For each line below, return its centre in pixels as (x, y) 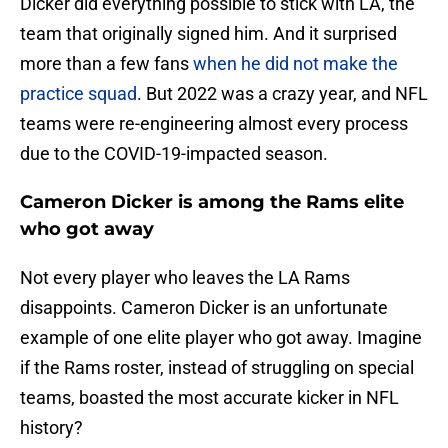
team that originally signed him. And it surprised (208, 34)
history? (51, 428)
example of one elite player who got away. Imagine (221, 338)
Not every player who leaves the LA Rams (185, 278)
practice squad (78, 94)
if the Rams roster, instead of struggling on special (217, 368)
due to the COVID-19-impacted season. (174, 154)
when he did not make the (295, 64)
